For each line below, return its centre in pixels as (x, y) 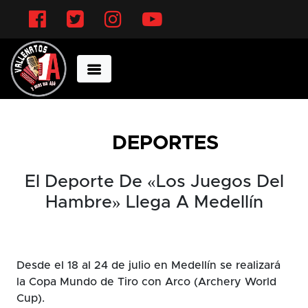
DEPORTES (165, 143)
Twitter (107, 8)
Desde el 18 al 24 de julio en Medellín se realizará (148, 265)
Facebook (76, 8)
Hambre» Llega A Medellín (154, 202)
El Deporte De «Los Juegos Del (154, 181)
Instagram (152, 8)
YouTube (190, 8)
